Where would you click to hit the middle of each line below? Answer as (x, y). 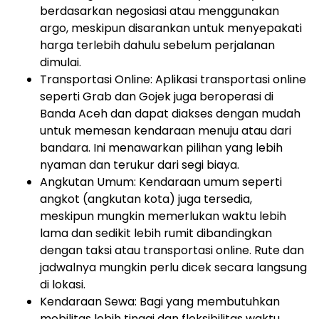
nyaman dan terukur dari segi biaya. (140, 165)
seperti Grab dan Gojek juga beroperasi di (157, 97)
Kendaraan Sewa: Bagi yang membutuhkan (160, 302)
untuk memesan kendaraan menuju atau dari (166, 131)
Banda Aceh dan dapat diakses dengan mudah (170, 114)
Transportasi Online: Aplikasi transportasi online (173, 80)
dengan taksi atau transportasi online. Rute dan (172, 251)
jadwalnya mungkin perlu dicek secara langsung (173, 268)
